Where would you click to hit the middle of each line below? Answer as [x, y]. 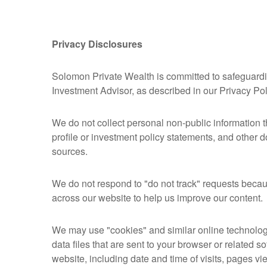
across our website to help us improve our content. [157, 198]
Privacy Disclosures [97, 44]
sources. [70, 151]
